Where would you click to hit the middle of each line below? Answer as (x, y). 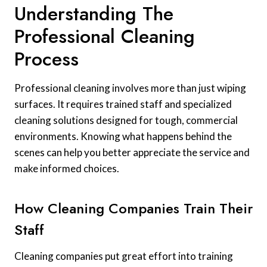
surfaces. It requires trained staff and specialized (123, 104)
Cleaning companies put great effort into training (124, 256)
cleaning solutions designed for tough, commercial (126, 120)
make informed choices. (67, 169)
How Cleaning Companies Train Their (133, 209)
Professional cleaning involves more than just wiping (130, 88)
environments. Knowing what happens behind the (123, 136)
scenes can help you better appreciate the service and (132, 153)
